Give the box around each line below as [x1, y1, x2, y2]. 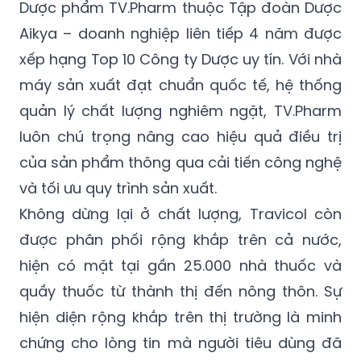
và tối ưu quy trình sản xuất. [19, 178, 217, 199]
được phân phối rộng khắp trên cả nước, [19, 230, 342, 251]
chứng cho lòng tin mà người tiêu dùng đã [19, 333, 342, 354]
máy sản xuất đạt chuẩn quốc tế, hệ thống [19, 75, 342, 96]
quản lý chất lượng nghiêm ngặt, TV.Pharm [19, 101, 342, 122]
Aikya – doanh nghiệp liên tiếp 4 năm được [19, 23, 342, 44]
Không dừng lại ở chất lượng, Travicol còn [19, 204, 342, 225]
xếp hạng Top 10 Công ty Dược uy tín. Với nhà [19, 49, 342, 70]
